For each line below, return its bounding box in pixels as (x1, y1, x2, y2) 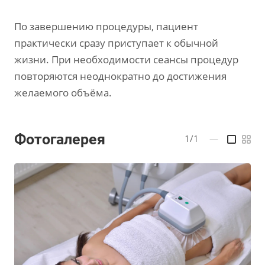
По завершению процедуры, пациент (14, 20, 198, 34)
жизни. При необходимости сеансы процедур (14, 53, 238, 67)
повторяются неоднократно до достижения (14, 69, 227, 83)
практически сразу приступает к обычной (14, 36, 218, 50)
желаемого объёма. (14, 86, 112, 100)
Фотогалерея (14, 131, 105, 148)
